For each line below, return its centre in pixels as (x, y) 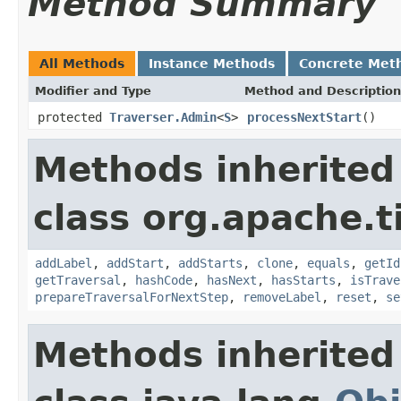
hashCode (164, 280)
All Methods (82, 63)
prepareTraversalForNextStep (132, 297)
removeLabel (282, 297)
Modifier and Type (93, 90)
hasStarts (303, 280)
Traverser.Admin (163, 117)
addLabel (64, 263)
